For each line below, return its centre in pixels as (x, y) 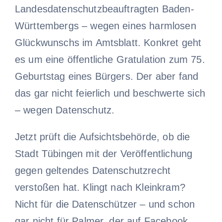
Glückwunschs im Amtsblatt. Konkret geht (108, 42)
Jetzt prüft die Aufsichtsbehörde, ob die (102, 137)
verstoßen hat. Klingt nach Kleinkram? (100, 187)
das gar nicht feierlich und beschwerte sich (110, 93)
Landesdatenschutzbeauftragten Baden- (104, 9)
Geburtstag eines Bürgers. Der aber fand (107, 76)
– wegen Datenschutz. (65, 110)
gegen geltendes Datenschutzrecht (93, 170)
